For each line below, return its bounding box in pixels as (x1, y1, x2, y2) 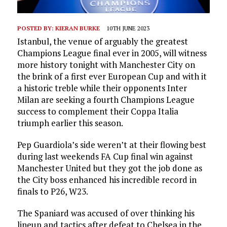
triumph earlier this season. (17, 117, 123, 129)
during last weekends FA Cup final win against (17, 150, 193, 163)
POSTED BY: (17, 24, 55, 32)
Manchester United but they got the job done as (17, 162, 202, 174)
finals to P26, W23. (17, 185, 88, 198)
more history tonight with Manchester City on (17, 59, 195, 71)
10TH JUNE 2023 (106, 24, 149, 32)
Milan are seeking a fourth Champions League (17, 94, 195, 106)
